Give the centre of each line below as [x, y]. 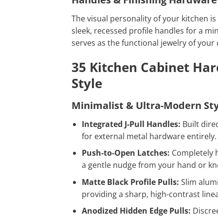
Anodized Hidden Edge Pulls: [136, 211]
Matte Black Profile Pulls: [130, 182]
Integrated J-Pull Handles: [131, 124]
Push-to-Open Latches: [126, 153]
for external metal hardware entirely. [149, 136]
